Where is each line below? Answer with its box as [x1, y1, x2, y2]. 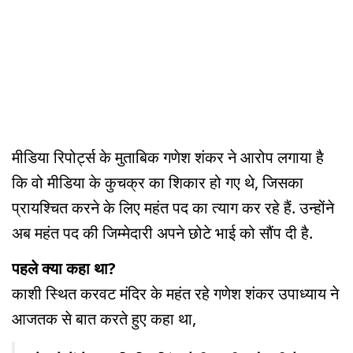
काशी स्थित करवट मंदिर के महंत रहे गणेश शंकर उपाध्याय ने [12, 283, 339, 305]
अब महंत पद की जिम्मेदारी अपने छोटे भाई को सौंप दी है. [12, 222, 313, 244]
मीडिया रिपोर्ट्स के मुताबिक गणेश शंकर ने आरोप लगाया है [12, 147, 324, 169]
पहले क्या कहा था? [12, 258, 116, 280]
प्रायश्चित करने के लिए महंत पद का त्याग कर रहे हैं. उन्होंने [12, 197, 334, 219]
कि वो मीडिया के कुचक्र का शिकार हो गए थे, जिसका [12, 172, 303, 194]
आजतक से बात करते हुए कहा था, [12, 308, 196, 330]
